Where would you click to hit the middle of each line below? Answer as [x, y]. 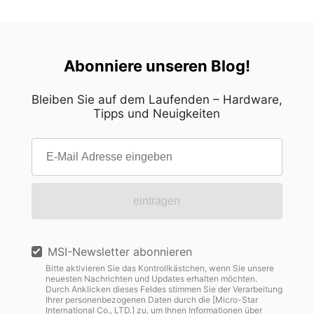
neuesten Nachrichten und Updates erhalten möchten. [151, 279]
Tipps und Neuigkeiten [157, 114]
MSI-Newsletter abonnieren [120, 252]
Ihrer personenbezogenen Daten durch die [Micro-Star [151, 300]
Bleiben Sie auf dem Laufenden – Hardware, [157, 100]
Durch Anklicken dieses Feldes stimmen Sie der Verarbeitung [164, 289]
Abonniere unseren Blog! [157, 66]
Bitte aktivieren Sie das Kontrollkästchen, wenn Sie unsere [159, 268]
